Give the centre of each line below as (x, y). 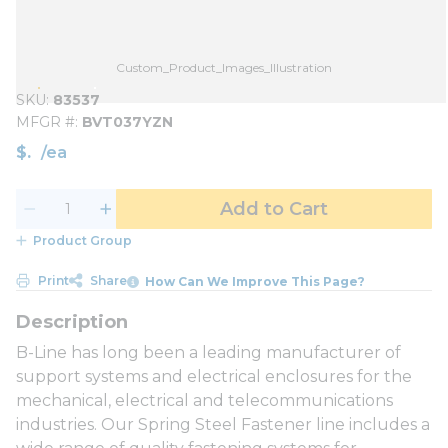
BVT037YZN (127, 122)
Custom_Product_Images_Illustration (224, 67)
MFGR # (45, 122)
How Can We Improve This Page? (255, 281)
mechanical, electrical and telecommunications (204, 400)
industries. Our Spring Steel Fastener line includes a (223, 424)
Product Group (82, 240)
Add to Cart (274, 209)
